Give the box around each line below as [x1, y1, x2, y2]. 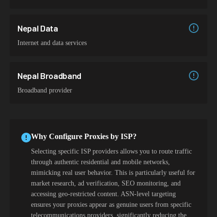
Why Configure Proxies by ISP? [31, 132, 137, 140]
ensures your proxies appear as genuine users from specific [31, 201, 191, 208]
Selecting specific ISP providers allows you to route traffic [31, 148, 192, 155]
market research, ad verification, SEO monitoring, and [31, 180, 181, 187]
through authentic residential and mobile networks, [31, 158, 170, 166]
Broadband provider [17, 87, 72, 94]
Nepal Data [17, 23, 58, 33]
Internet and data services [17, 39, 87, 46]
